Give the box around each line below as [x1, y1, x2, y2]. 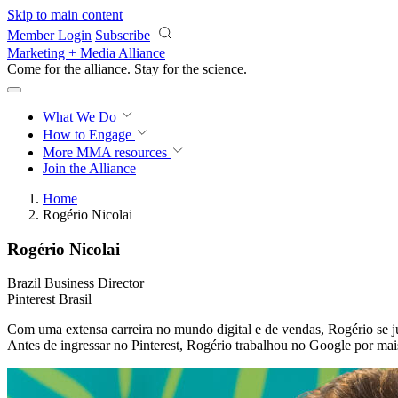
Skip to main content [7, 7, 123, 22]
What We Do [43, 109, 120, 124]
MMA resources [73, 145, 167, 160]
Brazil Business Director [7, 275, 144, 291]
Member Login [7, 28, 92, 43]
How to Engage [43, 127, 135, 142]
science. [203, 61, 247, 76]
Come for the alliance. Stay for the [7, 61, 203, 76]
